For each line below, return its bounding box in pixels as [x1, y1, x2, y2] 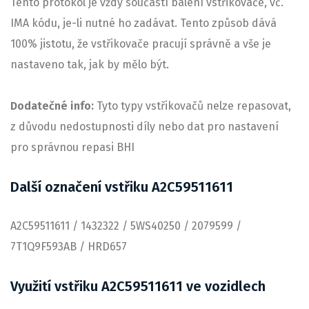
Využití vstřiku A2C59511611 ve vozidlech [10, 278, 266, 295]
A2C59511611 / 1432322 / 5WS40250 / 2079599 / [10, 219, 241, 232]
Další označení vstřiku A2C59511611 [10, 179, 233, 195]
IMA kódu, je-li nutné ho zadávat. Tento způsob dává [10, 17, 277, 30]
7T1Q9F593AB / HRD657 [10, 240, 127, 253]
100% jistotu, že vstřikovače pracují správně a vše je [10, 37, 271, 50]
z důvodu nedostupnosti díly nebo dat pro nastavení [10, 120, 279, 133]
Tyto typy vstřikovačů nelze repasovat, [97, 99, 291, 112]
